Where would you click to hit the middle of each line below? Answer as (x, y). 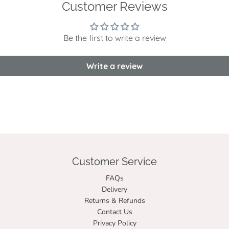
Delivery (114, 190)
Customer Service (114, 162)
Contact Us (114, 212)
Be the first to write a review (114, 38)
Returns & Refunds (114, 201)
